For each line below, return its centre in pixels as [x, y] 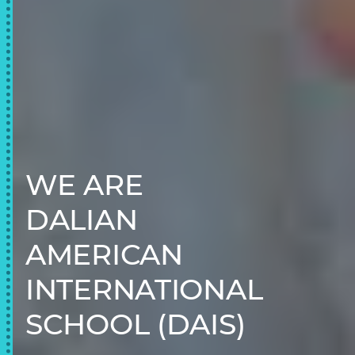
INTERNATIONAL [144, 289]
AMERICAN [104, 254]
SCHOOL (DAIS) [136, 324]
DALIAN [82, 219]
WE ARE [84, 184]
